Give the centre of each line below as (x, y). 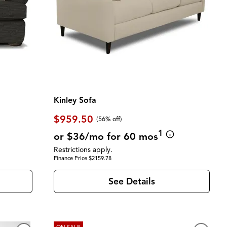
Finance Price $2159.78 (82, 158)
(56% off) (109, 119)
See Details (131, 182)
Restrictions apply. (83, 149)
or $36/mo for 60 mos (106, 136)
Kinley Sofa (75, 100)
